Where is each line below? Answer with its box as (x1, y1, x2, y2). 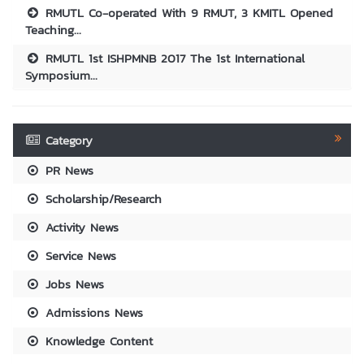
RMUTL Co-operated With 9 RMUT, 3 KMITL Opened (41, 2, 334, 22)
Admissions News (41, 302, 144, 322)
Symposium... (25, 65, 97, 84)
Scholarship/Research (41, 188, 162, 208)
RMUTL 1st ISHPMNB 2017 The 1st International (41, 48, 305, 67)
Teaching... (25, 19, 81, 39)
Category (45, 130, 93, 149)
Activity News (41, 217, 119, 236)
